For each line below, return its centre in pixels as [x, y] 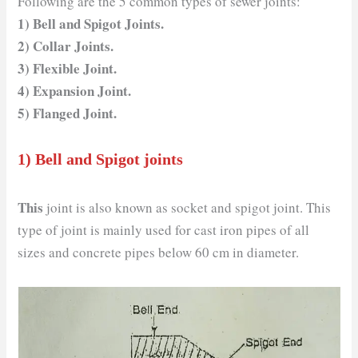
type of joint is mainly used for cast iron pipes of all [164, 230]
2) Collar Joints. [66, 46]
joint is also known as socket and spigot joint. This [189, 207]
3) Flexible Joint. [68, 68]
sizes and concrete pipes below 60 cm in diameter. [159, 252]
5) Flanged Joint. [68, 113]
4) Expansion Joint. [75, 90]
